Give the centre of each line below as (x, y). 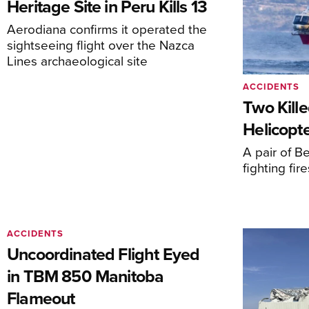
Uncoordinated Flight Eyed (103, 254)
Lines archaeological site (77, 61)
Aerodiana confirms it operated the (107, 29)
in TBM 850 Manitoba (86, 276)
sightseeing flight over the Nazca (101, 45)
